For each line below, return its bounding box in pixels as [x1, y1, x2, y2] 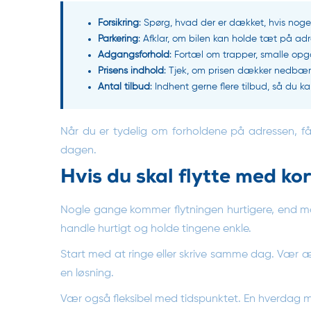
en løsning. [60, 267, 114, 279]
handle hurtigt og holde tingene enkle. [60, 223, 251, 235]
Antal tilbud [98, 81, 150, 92]
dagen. [60, 144, 96, 156]
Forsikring [98, 17, 139, 28]
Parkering [98, 33, 138, 44]
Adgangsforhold [98, 49, 169, 60]
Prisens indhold [98, 65, 164, 76]
